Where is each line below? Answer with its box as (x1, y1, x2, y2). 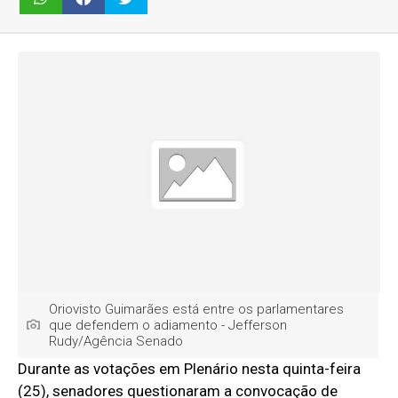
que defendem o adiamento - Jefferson (49, 317, 288, 334)
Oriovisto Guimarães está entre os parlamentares (49, 301, 345, 318)
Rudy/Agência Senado (49, 333, 184, 350)
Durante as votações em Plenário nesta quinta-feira (18, 360, 362, 378)
